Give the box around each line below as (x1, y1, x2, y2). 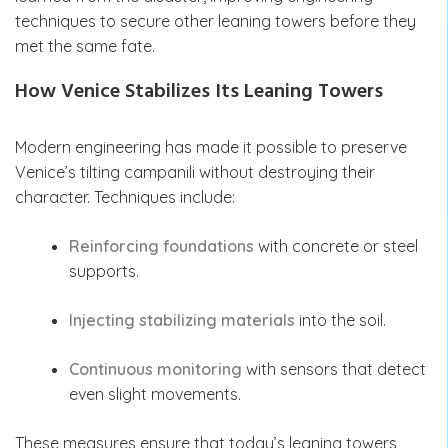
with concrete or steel (254, 235, 418, 256)
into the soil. (295, 309, 386, 330)
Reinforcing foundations (69, 235, 254, 256)
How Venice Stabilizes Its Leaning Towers (15, 75, 383, 108)
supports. (69, 260, 139, 281)
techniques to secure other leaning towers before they (15, 10, 416, 31)
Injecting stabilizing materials (69, 309, 295, 330)
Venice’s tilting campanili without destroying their (15, 161, 375, 182)
